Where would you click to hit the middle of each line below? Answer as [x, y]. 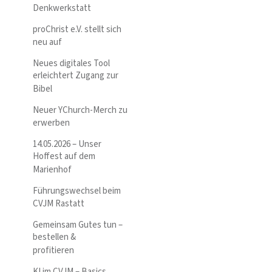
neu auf [47, 42]
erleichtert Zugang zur [76, 76]
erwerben [51, 123]
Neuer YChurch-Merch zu [80, 110]
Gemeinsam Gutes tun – [78, 225]
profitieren [53, 250]
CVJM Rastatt [59, 204]
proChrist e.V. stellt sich [77, 29]
